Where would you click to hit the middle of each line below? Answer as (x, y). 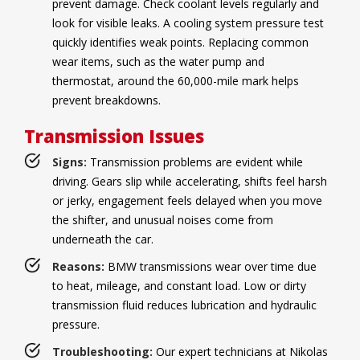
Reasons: (78, 267)
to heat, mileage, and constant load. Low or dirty (179, 286)
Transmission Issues (114, 136)
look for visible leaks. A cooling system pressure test (188, 23)
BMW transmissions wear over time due (211, 267)
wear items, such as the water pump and (158, 62)
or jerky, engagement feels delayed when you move (187, 201)
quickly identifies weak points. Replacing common (180, 43)
